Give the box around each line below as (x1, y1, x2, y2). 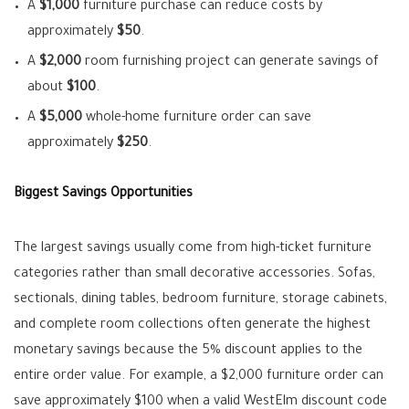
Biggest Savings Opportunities (14, 186, 193, 202)
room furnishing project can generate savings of (81, 55, 379, 70)
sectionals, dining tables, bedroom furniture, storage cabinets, (14, 292, 387, 308)
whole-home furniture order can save (82, 110, 311, 126)
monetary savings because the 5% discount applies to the (14, 343, 362, 359)
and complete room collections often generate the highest (14, 318, 371, 333)
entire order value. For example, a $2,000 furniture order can (14, 369, 383, 384)
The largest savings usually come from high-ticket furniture (14, 241, 372, 257)
